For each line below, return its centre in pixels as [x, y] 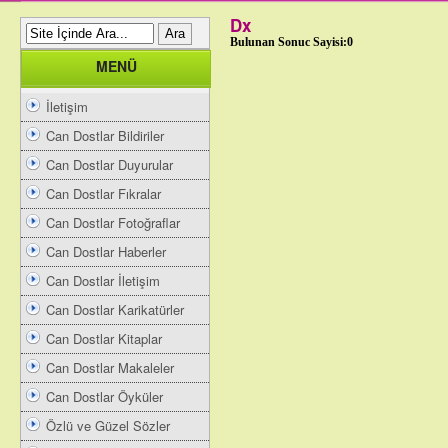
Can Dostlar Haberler [106, 251]
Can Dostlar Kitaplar [104, 338]
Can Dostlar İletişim [103, 280]
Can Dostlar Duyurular [109, 164]
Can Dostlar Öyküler [104, 396]
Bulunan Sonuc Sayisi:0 [291, 42]
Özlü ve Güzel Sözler [108, 425]
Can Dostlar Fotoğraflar [113, 222]
